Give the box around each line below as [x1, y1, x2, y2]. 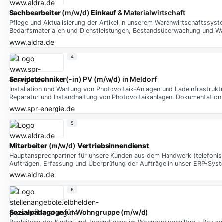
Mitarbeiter [9, 141, 47, 150]
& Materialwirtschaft [116, 8, 185, 17]
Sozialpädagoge [9, 208, 63, 217]
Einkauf [91, 8, 117, 17]
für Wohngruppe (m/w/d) [63, 208, 149, 217]
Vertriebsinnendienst [77, 141, 149, 150]
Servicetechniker [9, 75, 66, 84]
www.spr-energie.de [9, 104, 75, 112]
